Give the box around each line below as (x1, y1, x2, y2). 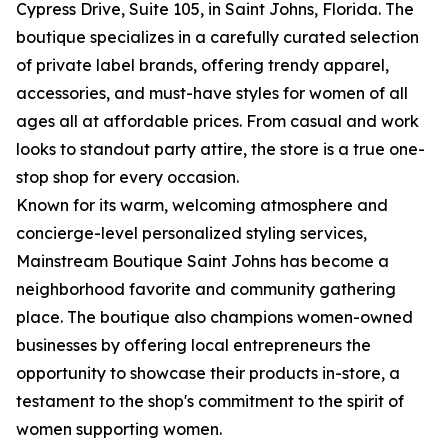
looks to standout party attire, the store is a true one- (16, 139, 425, 160)
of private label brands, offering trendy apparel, (16, 55, 389, 76)
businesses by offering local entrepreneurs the (16, 335, 371, 356)
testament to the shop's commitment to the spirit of (16, 391, 404, 412)
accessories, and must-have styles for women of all (16, 83, 408, 104)
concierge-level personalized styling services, (16, 223, 367, 244)
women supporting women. (16, 419, 222, 440)
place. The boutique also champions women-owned (16, 307, 413, 328)
